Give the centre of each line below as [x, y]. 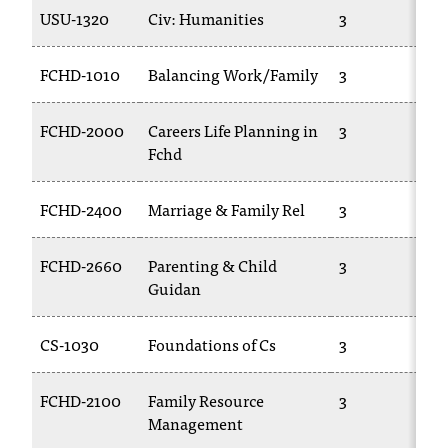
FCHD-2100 [80, 400]
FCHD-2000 [82, 130]
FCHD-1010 [80, 74]
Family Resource [206, 400]
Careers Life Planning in [233, 130]
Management [195, 423]
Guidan [174, 288]
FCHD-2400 [81, 209]
